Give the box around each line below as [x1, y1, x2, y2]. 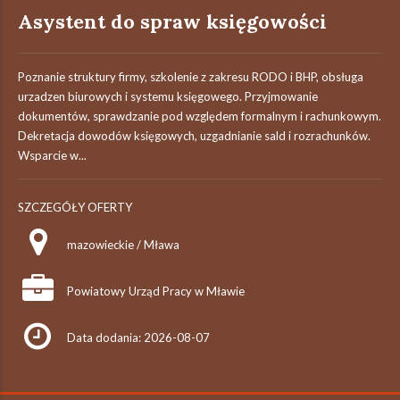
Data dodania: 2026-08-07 [67, 330, 210, 345]
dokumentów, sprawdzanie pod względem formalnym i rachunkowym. [18, 109, 381, 123]
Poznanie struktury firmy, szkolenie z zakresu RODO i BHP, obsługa [18, 70, 363, 84]
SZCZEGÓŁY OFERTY [18, 200, 132, 214]
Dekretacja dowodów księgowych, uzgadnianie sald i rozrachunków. [18, 129, 371, 143]
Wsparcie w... [18, 148, 87, 162]
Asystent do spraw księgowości [18, 9, 327, 34]
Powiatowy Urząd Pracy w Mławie [67, 284, 245, 298]
